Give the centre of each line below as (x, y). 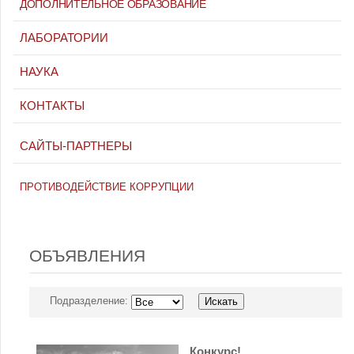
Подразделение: (90, 301)
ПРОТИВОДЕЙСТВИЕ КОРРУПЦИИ (107, 187)
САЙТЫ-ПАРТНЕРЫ (76, 146)
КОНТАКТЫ (52, 106)
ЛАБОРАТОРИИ (64, 38)
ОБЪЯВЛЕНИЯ (87, 256)
